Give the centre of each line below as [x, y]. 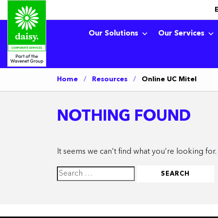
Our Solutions [113, 34]
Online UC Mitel [169, 79]
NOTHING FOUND [124, 117]
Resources [110, 79]
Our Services [181, 34]
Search [68, 172]
